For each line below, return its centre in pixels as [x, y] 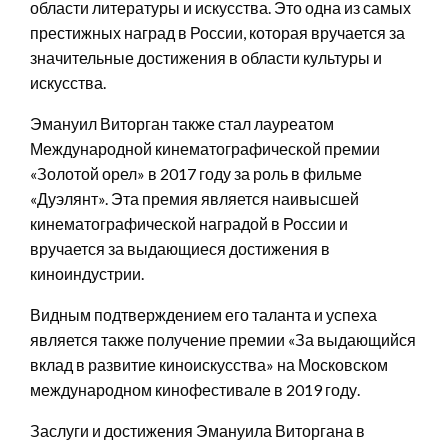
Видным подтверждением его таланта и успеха [203, 314]
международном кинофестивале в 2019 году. [195, 389]
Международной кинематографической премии [205, 148]
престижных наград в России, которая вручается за [217, 32]
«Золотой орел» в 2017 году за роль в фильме [196, 173]
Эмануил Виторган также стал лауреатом [182, 123]
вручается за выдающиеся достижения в [180, 248]
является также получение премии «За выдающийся [223, 339]
